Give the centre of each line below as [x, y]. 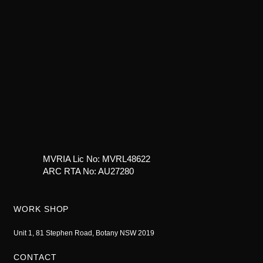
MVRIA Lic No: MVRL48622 [97, 159]
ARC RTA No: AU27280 [89, 171]
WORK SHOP [41, 209]
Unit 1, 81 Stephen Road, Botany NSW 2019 [84, 233]
